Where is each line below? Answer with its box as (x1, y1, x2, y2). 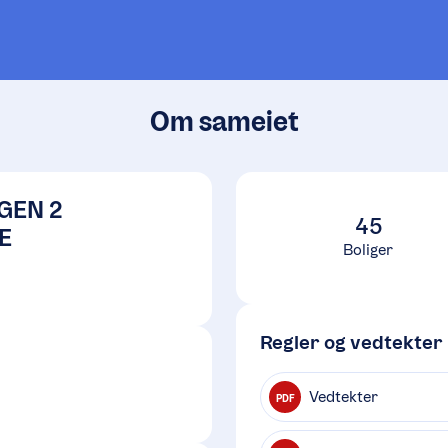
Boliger (343, 240, 393, 259)
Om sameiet (149, 105, 299, 138)
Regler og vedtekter (260, 330, 443, 354)
